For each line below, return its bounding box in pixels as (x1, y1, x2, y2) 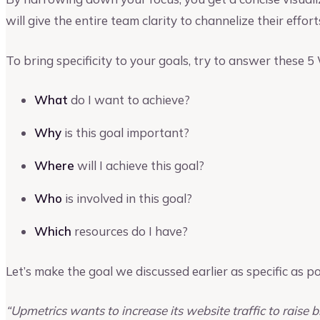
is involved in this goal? (62, 191, 192, 206)
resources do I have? (71, 224, 188, 239)
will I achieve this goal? (74, 158, 204, 174)
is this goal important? (61, 125, 189, 141)
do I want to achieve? (68, 92, 190, 108)
